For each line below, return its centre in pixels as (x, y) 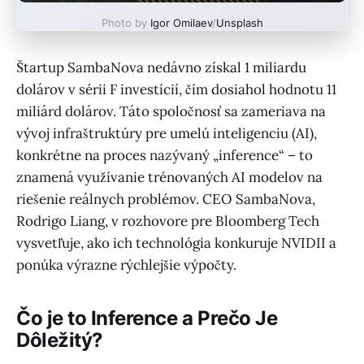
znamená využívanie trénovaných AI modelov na (169, 177)
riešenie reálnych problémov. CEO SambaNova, (166, 199)
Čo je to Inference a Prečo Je (147, 318)
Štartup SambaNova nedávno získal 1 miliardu (161, 67)
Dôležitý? (60, 340)
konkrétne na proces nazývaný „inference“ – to (165, 155)
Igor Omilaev (181, 22)
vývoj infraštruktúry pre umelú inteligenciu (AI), (167, 133)
